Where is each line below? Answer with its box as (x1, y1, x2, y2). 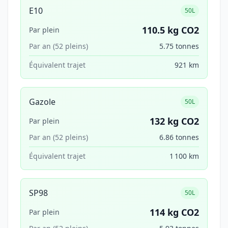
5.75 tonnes (159, 41, 199, 51)
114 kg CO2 (150, 206, 199, 218)
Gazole (29, 96, 55, 107)
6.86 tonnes (159, 132, 199, 142)
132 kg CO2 (150, 115, 199, 127)
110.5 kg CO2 (142, 24, 199, 36)
